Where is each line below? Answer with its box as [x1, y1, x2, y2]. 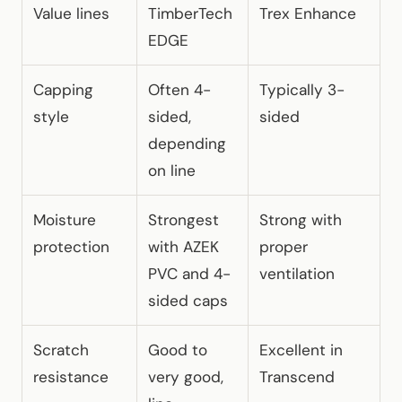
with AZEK [148, 236, 219, 257]
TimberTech [148, 3, 232, 23]
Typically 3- [259, 79, 345, 100]
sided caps [148, 290, 228, 310]
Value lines [33, 3, 109, 23]
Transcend [259, 366, 335, 387]
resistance [33, 366, 109, 387]
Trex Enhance [259, 3, 356, 23]
